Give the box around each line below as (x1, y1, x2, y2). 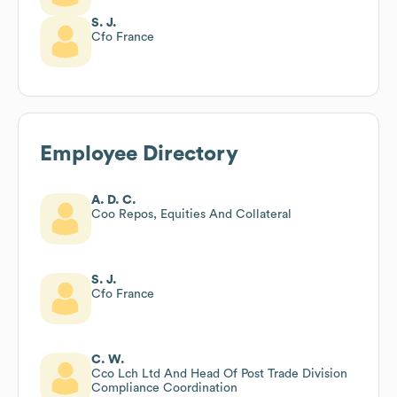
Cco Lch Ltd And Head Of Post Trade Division (91, 367, 347, 380)
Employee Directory (40, 143, 238, 165)
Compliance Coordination (91, 381, 237, 394)
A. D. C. (91, 193, 136, 206)
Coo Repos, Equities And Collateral (91, 207, 292, 221)
